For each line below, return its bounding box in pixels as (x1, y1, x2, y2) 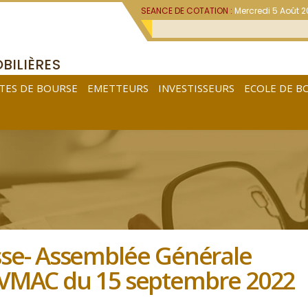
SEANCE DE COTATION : (141, 5, 235, 16)
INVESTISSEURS (158, 81, 234, 95)
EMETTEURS (87, 81, 148, 95)
